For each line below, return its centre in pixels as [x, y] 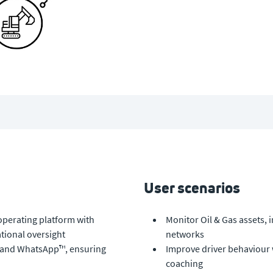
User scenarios [192, 187]
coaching [184, 263]
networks [185, 234]
